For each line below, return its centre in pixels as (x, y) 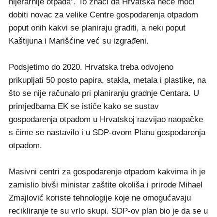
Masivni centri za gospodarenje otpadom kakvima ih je (107, 172)
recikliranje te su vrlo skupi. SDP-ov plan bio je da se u (108, 211)
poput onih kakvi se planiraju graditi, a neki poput (97, 28)
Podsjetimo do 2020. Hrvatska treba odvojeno (91, 67)
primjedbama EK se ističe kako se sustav (84, 107)
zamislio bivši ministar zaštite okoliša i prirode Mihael (106, 185)
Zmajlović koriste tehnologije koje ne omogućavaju (100, 198)
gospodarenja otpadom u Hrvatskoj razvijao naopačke (106, 120)
